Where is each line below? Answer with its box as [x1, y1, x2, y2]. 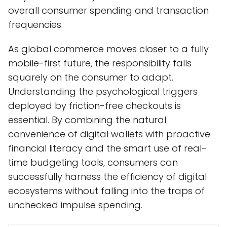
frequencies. [8, 18, 63, 31]
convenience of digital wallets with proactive [8, 128, 210, 141]
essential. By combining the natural [8, 113, 166, 127]
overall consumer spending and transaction [8, 4, 209, 17]
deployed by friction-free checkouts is [8, 99, 181, 112]
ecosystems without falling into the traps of [8, 184, 205, 198]
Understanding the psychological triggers [8, 85, 198, 98]
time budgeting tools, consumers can [8, 156, 178, 169]
